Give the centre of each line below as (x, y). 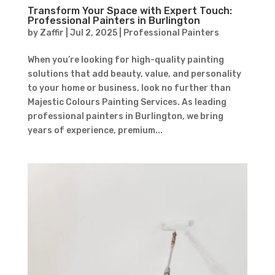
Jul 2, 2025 (93, 33)
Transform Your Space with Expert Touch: (130, 10)
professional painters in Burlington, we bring (125, 116)
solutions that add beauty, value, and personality (134, 74)
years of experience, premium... (95, 130)
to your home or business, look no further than (129, 88)
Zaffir (52, 33)
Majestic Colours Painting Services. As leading (127, 102)
